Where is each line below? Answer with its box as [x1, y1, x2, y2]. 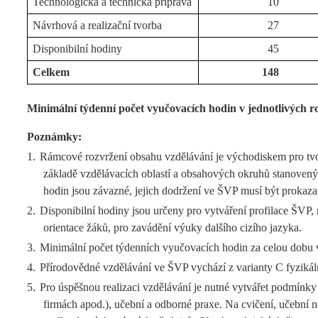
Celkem [33, 66, 70, 78]
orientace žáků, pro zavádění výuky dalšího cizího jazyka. [43, 221, 302, 234]
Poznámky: [27, 131, 82, 143]
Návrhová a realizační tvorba [33, 19, 163, 31]
